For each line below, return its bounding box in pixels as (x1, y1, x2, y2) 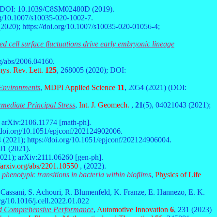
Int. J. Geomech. (77, 101, 129, 109)
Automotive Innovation (95, 205, 170, 214)
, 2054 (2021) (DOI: (124, 83, 186, 92)
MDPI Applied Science (42, 83, 115, 92)
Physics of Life (153, 170, 201, 179)
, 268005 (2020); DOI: (57, 66, 126, 74)
